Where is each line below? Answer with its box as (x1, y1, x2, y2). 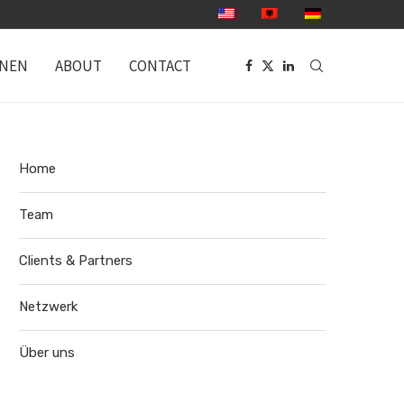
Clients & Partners (19, 252, 133, 269)
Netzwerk (19, 298, 78, 315)
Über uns (19, 344, 75, 361)
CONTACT (129, 56, 191, 76)
